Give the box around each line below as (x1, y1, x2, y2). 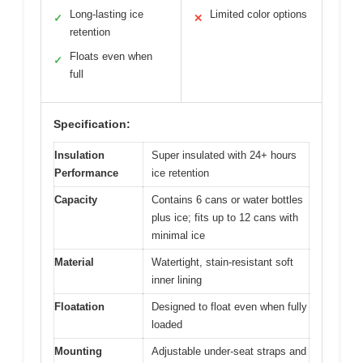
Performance (54, 166, 118, 179)
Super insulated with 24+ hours (152, 148, 297, 161)
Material (54, 255, 94, 268)
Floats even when (70, 49, 152, 62)
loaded (152, 318, 182, 331)
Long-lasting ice (70, 7, 143, 20)
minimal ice (152, 228, 205, 241)
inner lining (152, 273, 202, 286)
